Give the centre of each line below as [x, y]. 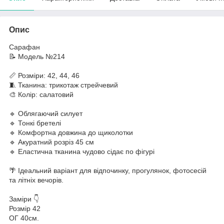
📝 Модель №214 [37, 56]
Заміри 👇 [24, 199]
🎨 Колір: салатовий [41, 94]
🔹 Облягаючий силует [46, 113]
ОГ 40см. [24, 218]
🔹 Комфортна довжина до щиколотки [71, 132]
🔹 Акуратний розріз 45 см [51, 142]
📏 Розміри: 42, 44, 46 [44, 75]
